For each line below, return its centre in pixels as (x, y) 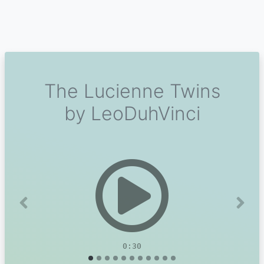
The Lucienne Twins (132, 91)
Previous (42, 209)
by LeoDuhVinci (132, 113)
